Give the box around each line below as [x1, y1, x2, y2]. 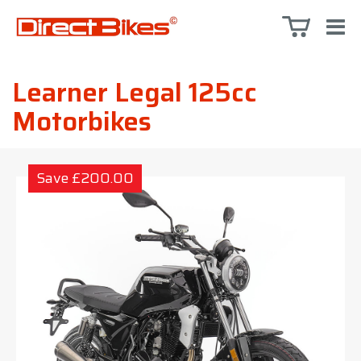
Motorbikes [12, 101, 151, 142]
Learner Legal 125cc [12, 72, 257, 113]
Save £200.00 [36, 167, 134, 189]
